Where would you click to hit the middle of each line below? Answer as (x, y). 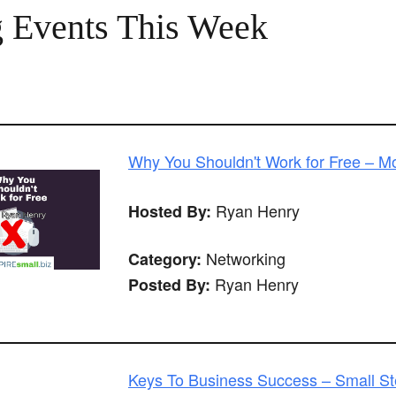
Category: (165, 259)
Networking (244, 259)
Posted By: (169, 285)
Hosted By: (170, 212)
